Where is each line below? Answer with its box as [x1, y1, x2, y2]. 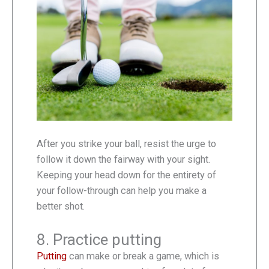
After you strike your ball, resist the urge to [37, 138, 216, 150]
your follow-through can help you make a [37, 185, 207, 197]
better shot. [37, 201, 85, 213]
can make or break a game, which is [67, 250, 219, 262]
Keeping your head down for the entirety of [37, 169, 216, 181]
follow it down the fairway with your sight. [37, 154, 210, 166]
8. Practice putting [37, 230, 162, 249]
